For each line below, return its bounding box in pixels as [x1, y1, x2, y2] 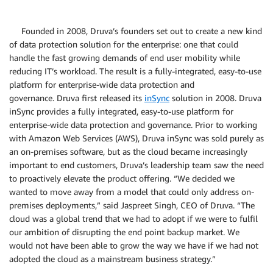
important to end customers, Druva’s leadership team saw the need [9, 159, 264, 170]
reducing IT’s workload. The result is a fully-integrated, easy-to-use [9, 65, 261, 76]
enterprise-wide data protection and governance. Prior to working [9, 119, 257, 130]
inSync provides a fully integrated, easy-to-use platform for [9, 105, 233, 116]
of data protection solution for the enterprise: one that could [9, 38, 238, 49]
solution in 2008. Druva [169, 92, 261, 103]
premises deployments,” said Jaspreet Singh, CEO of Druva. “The [9, 199, 255, 210]
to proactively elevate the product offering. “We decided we [9, 172, 235, 183]
